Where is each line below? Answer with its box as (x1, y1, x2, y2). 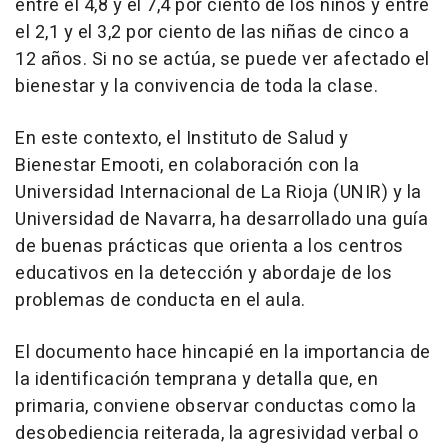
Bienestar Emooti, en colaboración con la (15, 152, 359, 180)
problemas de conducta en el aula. (15, 287, 306, 315)
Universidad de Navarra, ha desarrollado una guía (15, 206, 428, 234)
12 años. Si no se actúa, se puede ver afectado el (15, 46, 430, 74)
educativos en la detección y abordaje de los (15, 260, 392, 288)
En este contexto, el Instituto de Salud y (15, 125, 349, 153)
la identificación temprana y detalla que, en (15, 366, 378, 394)
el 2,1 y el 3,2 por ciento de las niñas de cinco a (15, 19, 409, 47)
